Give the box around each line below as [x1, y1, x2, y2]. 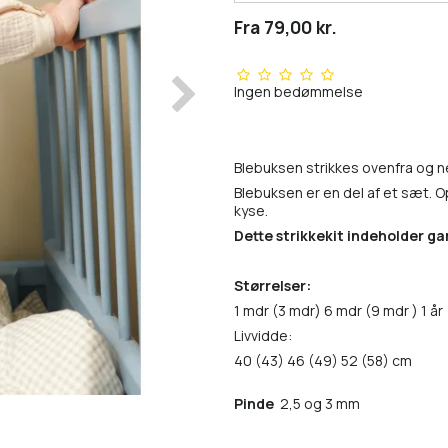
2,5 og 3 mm [277, 394, 360, 414]
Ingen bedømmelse [234, 82, 363, 102]
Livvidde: [234, 326, 292, 346]
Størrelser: [234, 276, 311, 296]
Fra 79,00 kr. [234, 15, 337, 40]
